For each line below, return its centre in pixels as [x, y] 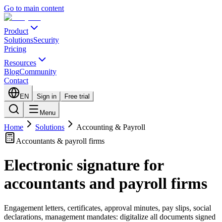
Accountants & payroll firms [60, 141]
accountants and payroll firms [106, 184]
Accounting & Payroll [111, 127]
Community [38, 72]
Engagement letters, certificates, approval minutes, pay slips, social [108, 208]
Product [16, 31]
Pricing [15, 49]
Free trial [77, 96]
